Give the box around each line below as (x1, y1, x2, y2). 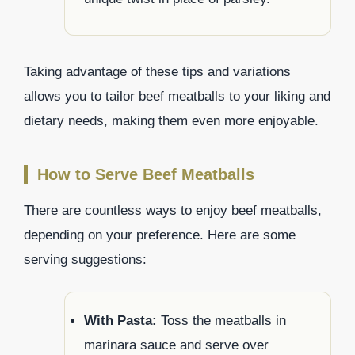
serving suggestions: (24, 251, 147, 267)
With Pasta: (84, 313, 157, 329)
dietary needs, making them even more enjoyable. (24, 113, 319, 128)
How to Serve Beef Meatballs (37, 165, 254, 183)
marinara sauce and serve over (84, 338, 269, 353)
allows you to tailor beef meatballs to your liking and (24, 88, 330, 104)
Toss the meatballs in (157, 313, 286, 329)
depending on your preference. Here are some (24, 227, 296, 242)
